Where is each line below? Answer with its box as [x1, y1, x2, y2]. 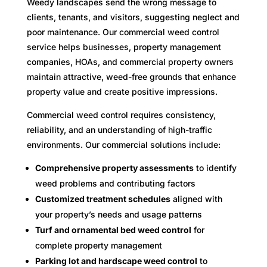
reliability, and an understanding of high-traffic [26, 124, 212, 135]
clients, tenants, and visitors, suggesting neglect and [26, 11, 240, 22]
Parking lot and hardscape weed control [35, 255, 197, 266]
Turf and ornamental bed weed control [35, 224, 191, 235]
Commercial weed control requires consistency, [26, 109, 216, 120]
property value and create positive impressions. [26, 86, 218, 97]
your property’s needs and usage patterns [35, 209, 202, 219]
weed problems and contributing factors [35, 178, 195, 188]
